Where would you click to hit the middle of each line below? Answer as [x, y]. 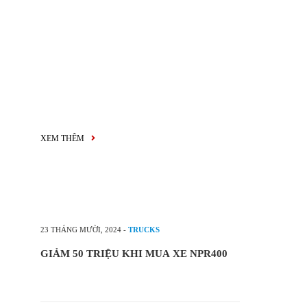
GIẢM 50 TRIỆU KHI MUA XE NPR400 [134, 254]
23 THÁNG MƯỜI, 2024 [81, 230]
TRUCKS [144, 230]
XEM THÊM [63, 138]
